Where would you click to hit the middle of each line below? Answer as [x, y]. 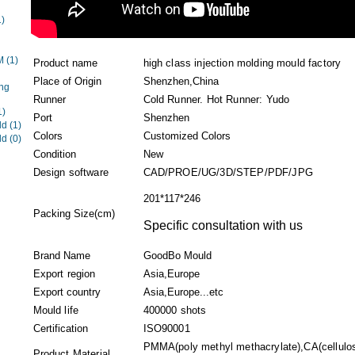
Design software [71, 172]
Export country [67, 292]
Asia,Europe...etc [183, 292]
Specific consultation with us [223, 225]
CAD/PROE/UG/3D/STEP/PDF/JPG [228, 172]
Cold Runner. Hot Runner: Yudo [216, 99]
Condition [54, 154]
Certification [60, 328]
